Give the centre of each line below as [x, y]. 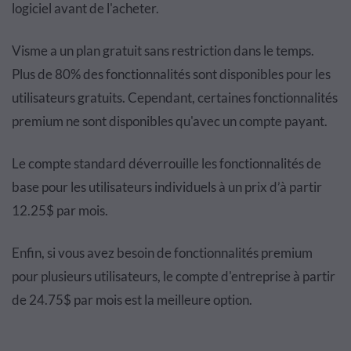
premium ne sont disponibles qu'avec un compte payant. [170, 121]
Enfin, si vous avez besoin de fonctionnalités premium [162, 253]
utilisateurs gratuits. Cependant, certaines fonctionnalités [175, 98]
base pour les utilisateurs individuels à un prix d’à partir [167, 187]
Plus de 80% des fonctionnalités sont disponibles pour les [171, 74]
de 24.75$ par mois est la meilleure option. [132, 300]
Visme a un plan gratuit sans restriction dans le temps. [163, 51]
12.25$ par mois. [60, 211]
